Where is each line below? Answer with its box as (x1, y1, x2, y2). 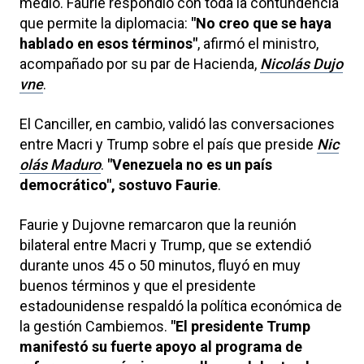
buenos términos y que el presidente (19, 276, 256, 294)
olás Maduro (19, 155, 101, 173)
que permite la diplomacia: (19, 14, 191, 32)
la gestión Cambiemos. (19, 317, 167, 335)
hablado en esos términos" (19, 34, 197, 52)
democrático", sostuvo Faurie (19, 175, 218, 193)
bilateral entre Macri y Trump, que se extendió (19, 236, 311, 253)
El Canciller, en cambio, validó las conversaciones (19, 115, 335, 132)
